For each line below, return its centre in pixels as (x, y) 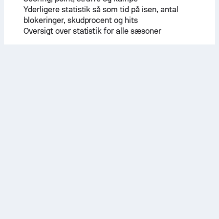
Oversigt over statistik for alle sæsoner (92, 31)
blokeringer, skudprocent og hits (81, 20)
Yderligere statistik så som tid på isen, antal (101, 10)
